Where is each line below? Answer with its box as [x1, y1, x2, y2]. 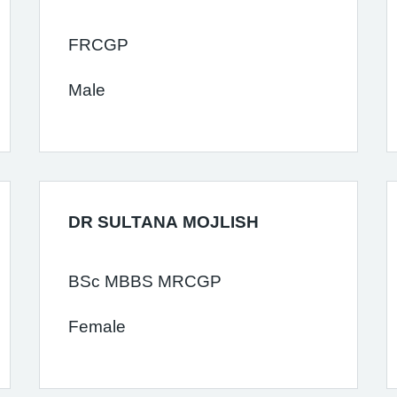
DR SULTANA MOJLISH [67, 214, 259, 230]
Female [67, 318, 126, 335]
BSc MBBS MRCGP [67, 273, 222, 290]
